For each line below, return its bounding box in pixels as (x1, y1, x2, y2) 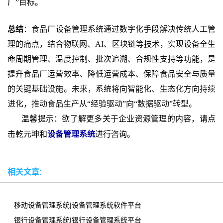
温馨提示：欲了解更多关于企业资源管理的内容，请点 (21, 114, 216, 123)
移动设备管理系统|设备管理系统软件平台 (14, 201, 141, 209)
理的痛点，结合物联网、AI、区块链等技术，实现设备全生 (7, 40, 216, 48)
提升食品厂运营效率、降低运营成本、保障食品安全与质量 (7, 70, 216, 78)
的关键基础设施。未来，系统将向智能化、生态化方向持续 (7, 85, 216, 93)
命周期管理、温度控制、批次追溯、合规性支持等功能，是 (7, 55, 216, 63)
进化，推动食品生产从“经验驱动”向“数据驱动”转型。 (7, 100, 197, 108)
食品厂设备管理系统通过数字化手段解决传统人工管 (31, 25, 216, 33)
